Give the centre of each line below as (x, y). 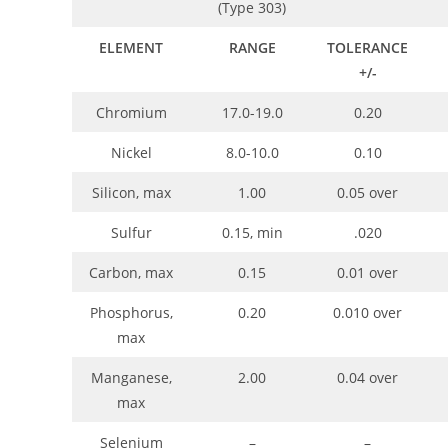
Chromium (131, 112)
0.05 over (367, 192)
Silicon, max (131, 192)
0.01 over (367, 272)
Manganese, (131, 377)
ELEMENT (131, 47)
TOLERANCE (367, 47)
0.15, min (252, 232)
